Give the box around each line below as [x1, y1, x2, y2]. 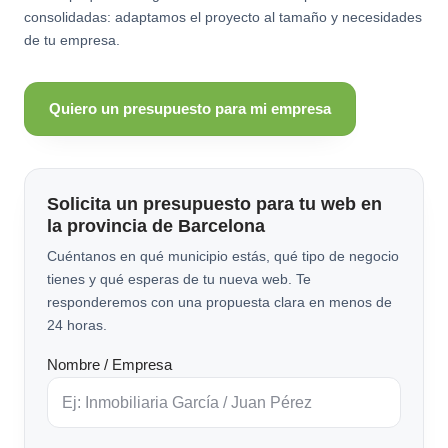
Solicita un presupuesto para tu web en [47, 193, 382, 214]
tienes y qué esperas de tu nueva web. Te [47, 270, 311, 287]
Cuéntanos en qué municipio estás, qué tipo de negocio [47, 247, 399, 264]
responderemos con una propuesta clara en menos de [47, 293, 392, 310]
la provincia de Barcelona [47, 215, 265, 236]
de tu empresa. [24, 31, 120, 48]
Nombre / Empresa [47, 355, 172, 373]
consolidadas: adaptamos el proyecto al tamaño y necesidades [24, 8, 422, 25]
